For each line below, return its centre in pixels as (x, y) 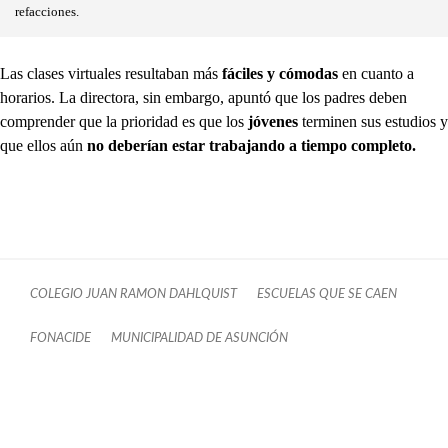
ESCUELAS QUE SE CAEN (327, 294)
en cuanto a (378, 74)
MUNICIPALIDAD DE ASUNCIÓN (199, 338)
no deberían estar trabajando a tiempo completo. (251, 146)
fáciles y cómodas (280, 74)
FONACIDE (60, 338)
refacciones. (47, 12)
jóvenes (273, 122)
